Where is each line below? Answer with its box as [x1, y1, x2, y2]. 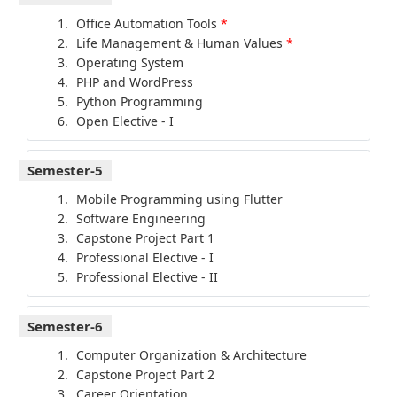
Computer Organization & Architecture [75, 346, 307, 364]
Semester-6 [27, 317, 103, 336]
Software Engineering [75, 210, 206, 228]
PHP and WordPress [75, 74, 193, 91]
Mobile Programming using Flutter [75, 191, 283, 208]
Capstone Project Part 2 [75, 366, 214, 384]
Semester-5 [27, 161, 103, 180]
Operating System [75, 54, 183, 72]
